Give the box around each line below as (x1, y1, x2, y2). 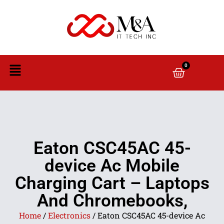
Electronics (48, 210, 90, 220)
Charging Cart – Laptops (14, 173, 209, 193)
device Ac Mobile (44, 155, 179, 176)
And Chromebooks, (36, 190, 187, 211)
